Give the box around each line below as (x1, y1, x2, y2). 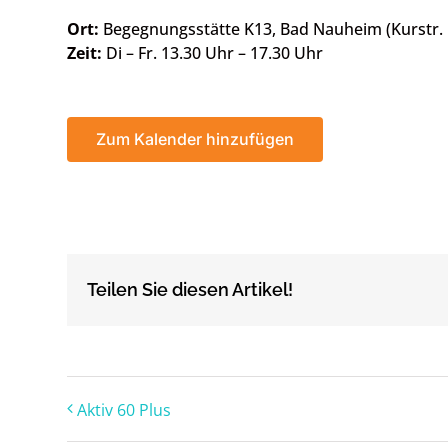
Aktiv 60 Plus (77, 398, 172, 421)
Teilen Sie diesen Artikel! (87, 279, 294, 301)
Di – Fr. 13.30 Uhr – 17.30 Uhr (102, 42, 324, 65)
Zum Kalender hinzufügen (96, 129, 295, 150)
